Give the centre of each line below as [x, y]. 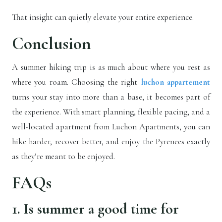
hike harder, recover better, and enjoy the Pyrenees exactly [111, 142]
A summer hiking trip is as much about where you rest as [111, 67]
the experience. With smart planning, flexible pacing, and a [111, 112]
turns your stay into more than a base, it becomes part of [111, 97]
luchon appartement [175, 82]
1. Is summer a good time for [95, 209]
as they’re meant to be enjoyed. [63, 157]
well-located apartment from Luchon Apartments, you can [111, 127]
